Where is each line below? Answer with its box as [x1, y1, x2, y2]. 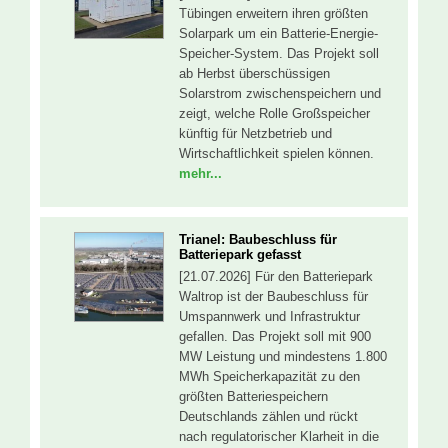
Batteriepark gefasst [179, 247, 301, 263]
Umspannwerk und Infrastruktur [179, 309, 360, 325]
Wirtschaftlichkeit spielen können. [179, 145, 374, 161]
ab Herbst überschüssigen [179, 65, 330, 81]
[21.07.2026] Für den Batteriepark [179, 269, 373, 285]
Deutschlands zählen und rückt [179, 409, 358, 425]
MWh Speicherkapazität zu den [179, 369, 360, 385]
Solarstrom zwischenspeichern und [179, 85, 381, 101]
